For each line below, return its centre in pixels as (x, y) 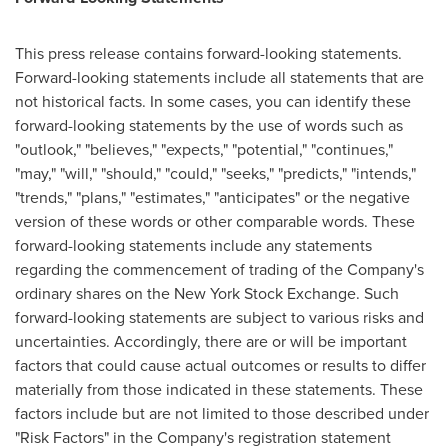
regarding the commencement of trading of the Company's (219, 269)
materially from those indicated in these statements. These (219, 389)
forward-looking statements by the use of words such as (209, 125)
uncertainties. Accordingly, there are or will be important (211, 341)
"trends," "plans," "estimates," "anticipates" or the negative (212, 197)
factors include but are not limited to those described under (222, 413)
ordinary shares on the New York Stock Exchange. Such (207, 293)
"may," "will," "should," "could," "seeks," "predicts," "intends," (215, 173)
